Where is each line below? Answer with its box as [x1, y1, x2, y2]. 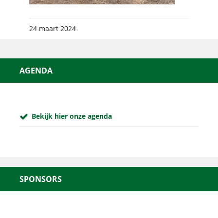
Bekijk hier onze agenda [32, 111, 112, 121]
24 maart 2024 [29, 24, 76, 33]
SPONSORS [19, 174, 62, 184]
